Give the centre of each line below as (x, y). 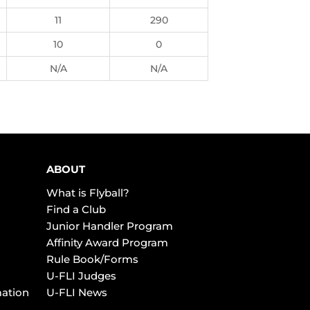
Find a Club (76, 209)
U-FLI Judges (81, 276)
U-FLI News (76, 292)
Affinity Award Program (107, 243)
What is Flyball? (88, 193)
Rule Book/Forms (92, 259)
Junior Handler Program (109, 226)
